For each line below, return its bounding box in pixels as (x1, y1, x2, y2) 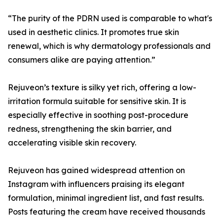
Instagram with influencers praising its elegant (8, 179, 184, 189)
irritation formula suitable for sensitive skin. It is (8, 96, 186, 107)
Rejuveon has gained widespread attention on (8, 165, 185, 176)
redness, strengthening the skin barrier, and (8, 124, 172, 134)
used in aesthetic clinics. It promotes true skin (8, 27, 179, 37)
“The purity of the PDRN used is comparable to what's (8, 13, 212, 24)
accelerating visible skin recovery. (8, 138, 136, 148)
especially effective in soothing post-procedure (8, 110, 188, 120)
